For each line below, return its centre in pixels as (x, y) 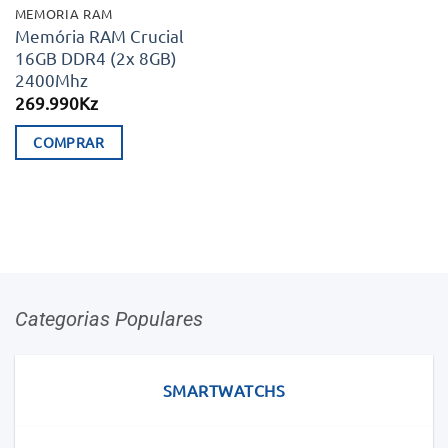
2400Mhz (51, 79)
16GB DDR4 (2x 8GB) (95, 57)
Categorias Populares (109, 318)
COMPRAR (69, 142)
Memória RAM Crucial (99, 35)
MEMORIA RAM (63, 14)
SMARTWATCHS (224, 390)
